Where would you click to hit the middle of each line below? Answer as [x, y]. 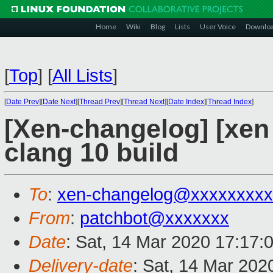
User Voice [218, 27]
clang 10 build [91, 153]
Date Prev [23, 102]
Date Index [186, 102]
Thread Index [230, 102]
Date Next [59, 102]
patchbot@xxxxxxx [154, 218]
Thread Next [144, 102]
